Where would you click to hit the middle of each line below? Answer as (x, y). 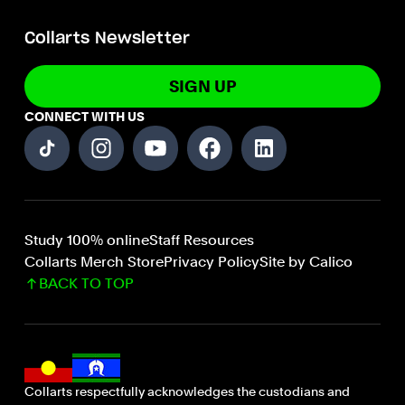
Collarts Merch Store (94, 262)
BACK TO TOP (86, 284)
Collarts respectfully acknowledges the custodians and (187, 392)
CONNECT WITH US (84, 117)
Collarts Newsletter (107, 39)
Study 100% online (86, 240)
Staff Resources (201, 240)
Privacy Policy (211, 262)
